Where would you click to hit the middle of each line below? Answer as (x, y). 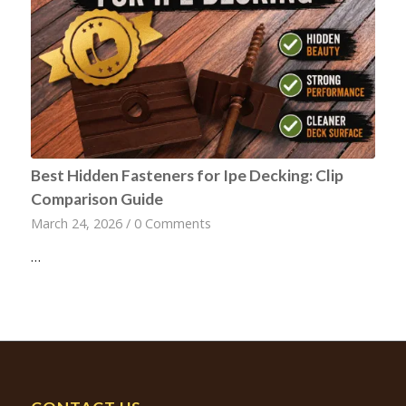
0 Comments (172, 224)
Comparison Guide (97, 199)
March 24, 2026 (76, 224)
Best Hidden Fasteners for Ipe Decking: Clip (187, 176)
